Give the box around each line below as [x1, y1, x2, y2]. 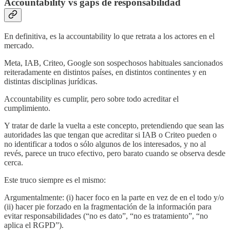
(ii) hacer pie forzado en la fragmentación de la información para [4, 202, 212, 211]
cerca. [4, 158, 23, 167]
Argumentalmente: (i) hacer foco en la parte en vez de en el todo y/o [4, 193, 224, 202]
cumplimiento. [4, 103, 50, 112]
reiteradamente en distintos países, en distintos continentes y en [4, 67, 206, 76]
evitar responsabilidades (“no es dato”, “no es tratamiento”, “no [4, 211, 208, 220]
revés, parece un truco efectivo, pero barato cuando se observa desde [4, 148, 225, 158]
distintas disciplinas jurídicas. [4, 76, 98, 86]
